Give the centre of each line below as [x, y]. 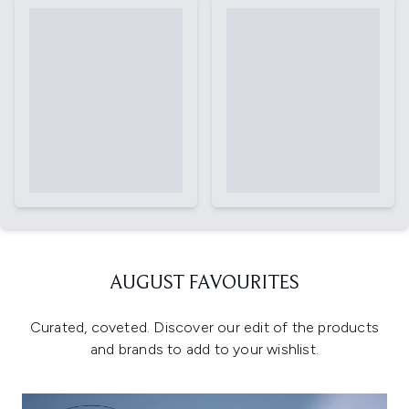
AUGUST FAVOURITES [204, 283]
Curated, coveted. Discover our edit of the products [204, 327]
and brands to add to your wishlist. [204, 349]
